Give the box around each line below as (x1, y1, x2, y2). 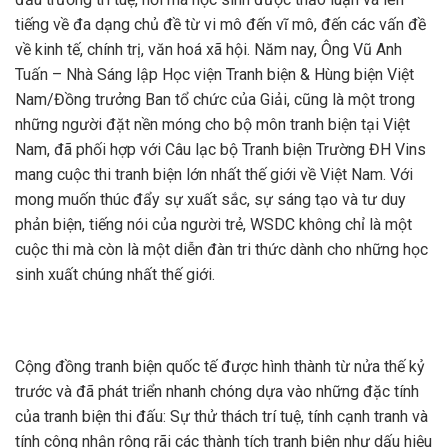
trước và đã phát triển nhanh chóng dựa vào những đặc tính (15, 381, 419, 401)
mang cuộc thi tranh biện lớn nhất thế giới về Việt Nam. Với (15, 164, 413, 184)
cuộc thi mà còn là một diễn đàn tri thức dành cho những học (15, 239, 428, 259)
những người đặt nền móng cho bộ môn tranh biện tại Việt (15, 114, 410, 134)
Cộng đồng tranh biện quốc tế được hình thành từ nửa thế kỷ (15, 356, 425, 376)
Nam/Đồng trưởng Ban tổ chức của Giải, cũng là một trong (15, 89, 415, 109)
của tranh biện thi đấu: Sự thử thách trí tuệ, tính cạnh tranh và (15, 406, 428, 426)
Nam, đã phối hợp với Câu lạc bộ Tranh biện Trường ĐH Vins (15, 139, 426, 159)
